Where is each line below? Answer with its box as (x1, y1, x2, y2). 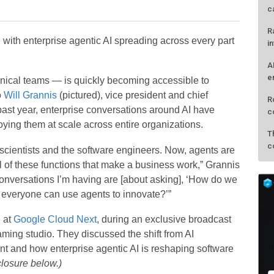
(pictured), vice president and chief (56, 90, 208, 101)
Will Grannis (3, 90, 57, 101)
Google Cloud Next (13, 214, 97, 225)
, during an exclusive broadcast (96, 214, 231, 225)
